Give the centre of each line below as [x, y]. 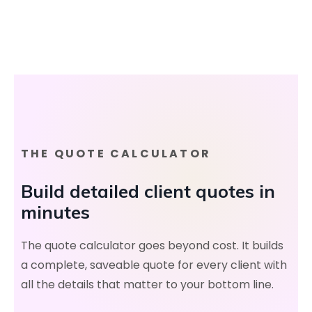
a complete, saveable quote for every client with [154, 265]
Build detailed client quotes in [148, 191]
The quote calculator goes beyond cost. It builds [152, 245]
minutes [55, 212]
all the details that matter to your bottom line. [147, 284]
